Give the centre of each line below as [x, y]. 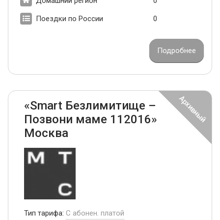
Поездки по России [69, 19]
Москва [46, 133]
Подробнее [177, 51]
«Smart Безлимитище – [90, 106]
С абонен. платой [95, 213]
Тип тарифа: [45, 213]
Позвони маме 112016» [91, 120]
